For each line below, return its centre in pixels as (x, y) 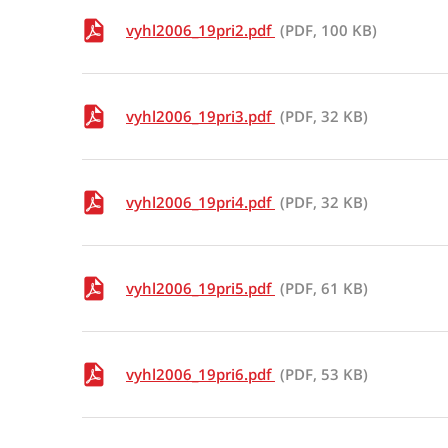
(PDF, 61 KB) (324, 288)
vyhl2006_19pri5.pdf (200, 288)
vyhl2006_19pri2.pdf (200, 30)
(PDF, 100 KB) (328, 30)
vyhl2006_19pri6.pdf (200, 374)
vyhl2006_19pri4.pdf (200, 202)
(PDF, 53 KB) (324, 374)
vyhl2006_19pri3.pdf (200, 116)
